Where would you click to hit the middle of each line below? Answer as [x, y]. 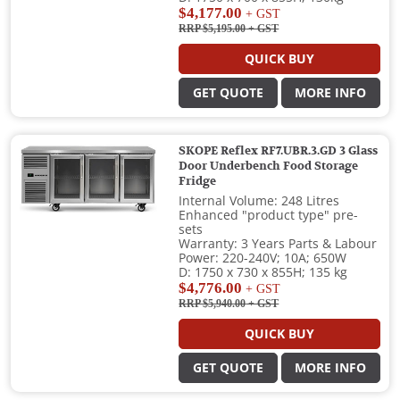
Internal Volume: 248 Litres [259, 201]
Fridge [198, 182]
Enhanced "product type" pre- [269, 216]
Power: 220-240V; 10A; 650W [263, 258]
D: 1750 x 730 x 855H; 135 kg [263, 273]
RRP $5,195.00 [212, 29]
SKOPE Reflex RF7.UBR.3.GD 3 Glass [279, 151]
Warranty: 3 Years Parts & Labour [278, 244]
